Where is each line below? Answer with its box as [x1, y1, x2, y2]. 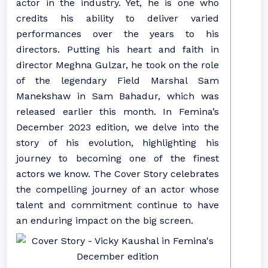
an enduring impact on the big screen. [16, 215, 193, 226]
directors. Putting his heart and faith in [16, 44, 219, 55]
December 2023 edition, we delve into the [16, 121, 219, 133]
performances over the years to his [16, 28, 219, 39]
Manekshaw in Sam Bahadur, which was [16, 90, 219, 102]
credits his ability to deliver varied [16, 13, 219, 24]
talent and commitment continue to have [16, 199, 219, 211]
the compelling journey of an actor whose [16, 184, 219, 195]
